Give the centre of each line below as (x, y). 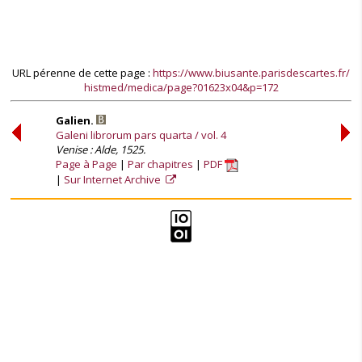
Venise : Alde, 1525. (101, 149)
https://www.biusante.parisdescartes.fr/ (251, 73)
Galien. (76, 120)
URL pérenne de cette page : (82, 73)
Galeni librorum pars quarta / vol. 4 (141, 135)
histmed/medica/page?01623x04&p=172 (181, 87)
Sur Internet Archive (114, 179)
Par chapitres (160, 164)
